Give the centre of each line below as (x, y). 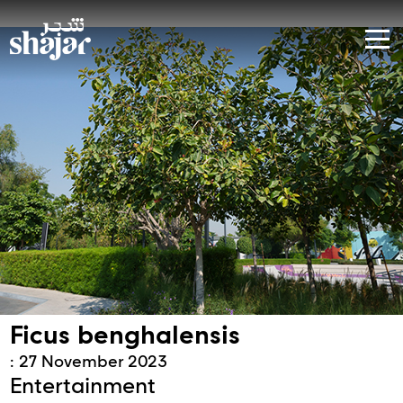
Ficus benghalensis (125, 335)
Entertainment (83, 385)
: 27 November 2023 (89, 361)
